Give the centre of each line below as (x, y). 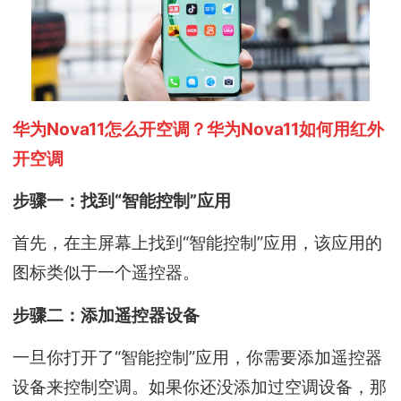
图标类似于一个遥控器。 (107, 273)
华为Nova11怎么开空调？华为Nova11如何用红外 (199, 128)
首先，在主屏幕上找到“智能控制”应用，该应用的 (198, 243)
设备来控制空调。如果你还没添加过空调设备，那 (200, 386)
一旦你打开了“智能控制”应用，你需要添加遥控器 (198, 357)
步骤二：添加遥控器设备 (107, 315)
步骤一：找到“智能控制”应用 (122, 200)
